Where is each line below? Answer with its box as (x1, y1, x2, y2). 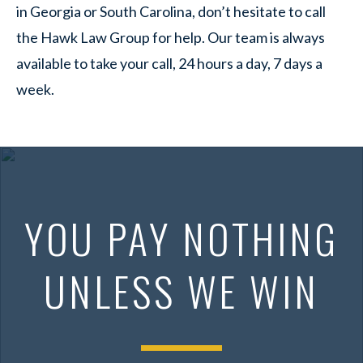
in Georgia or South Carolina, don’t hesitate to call (16, 2, 326, 20)
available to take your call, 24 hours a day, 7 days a (16, 54, 322, 72)
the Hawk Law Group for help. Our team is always (16, 28, 325, 46)
